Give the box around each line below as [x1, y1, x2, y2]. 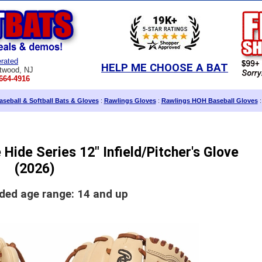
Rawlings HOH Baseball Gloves [161, 97, 258, 104]
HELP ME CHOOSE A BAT [101, 61, 228, 74]
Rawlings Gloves [104, 97, 156, 104]
